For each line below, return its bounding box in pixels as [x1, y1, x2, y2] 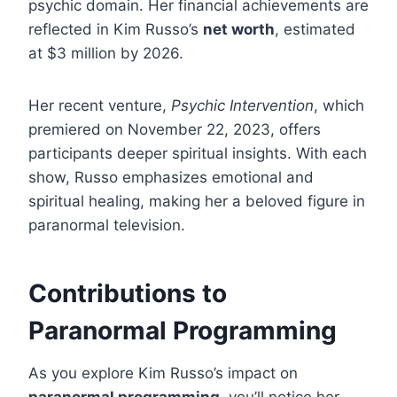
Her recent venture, [28, 97, 171, 115]
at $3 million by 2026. [28, 44, 183, 63]
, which [314, 97, 364, 115]
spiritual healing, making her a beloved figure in [28, 192, 365, 211]
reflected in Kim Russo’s [28, 20, 203, 39]
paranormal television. [28, 216, 185, 235]
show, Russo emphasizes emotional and [28, 168, 314, 187]
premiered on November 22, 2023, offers [28, 121, 321, 139]
